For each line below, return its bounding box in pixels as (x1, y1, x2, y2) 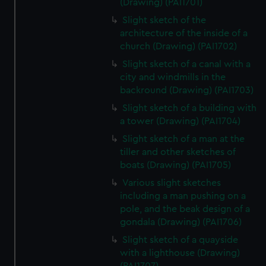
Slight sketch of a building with (122, 103, 257, 113)
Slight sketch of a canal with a (122, 59, 251, 69)
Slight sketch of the (122, 15, 207, 25)
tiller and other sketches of (120, 147, 236, 157)
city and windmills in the (120, 72, 226, 82)
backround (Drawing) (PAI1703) (120, 85, 254, 95)
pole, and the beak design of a (120, 204, 251, 214)
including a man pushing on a (120, 191, 246, 201)
